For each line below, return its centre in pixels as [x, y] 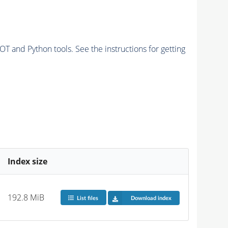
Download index [151, 198]
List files [87, 198]
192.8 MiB [26, 197]
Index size [28, 161]
